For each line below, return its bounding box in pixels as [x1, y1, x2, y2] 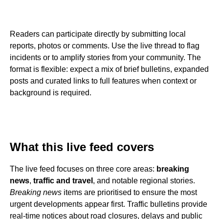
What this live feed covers [10, 140, 154, 154]
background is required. [10, 88, 91, 97]
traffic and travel [33, 176, 93, 185]
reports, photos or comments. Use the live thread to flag [10, 42, 199, 50]
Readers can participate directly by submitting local [10, 30, 186, 39]
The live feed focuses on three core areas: [10, 165, 156, 174]
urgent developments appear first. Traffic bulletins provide [10, 200, 207, 209]
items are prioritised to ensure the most [62, 188, 197, 197]
